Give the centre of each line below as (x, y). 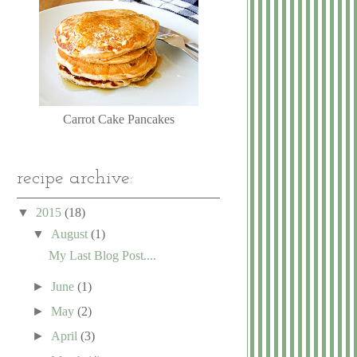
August (71, 233)
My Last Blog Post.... (102, 255)
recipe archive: (75, 178)
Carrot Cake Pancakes (118, 120)
